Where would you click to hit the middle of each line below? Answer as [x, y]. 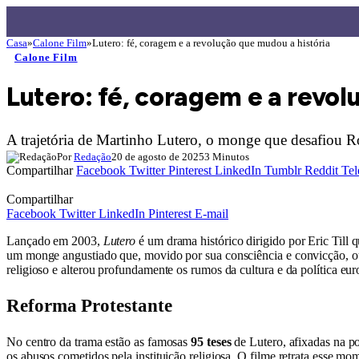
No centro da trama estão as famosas [99, 341]
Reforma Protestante [89, 305]
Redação [93, 156]
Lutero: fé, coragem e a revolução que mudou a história [211, 43]
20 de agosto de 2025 [158, 156]
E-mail [212, 213]
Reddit [321, 170]
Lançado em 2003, [55, 240]
